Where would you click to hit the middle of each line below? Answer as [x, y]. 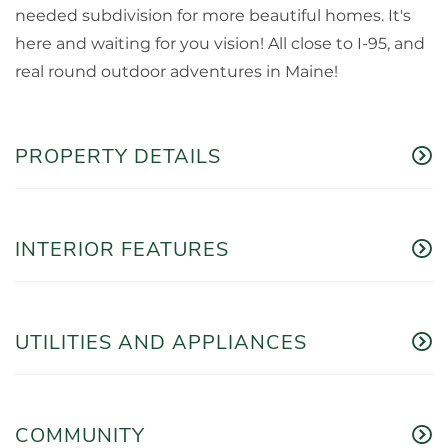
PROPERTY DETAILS [118, 156]
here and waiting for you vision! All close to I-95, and [220, 43]
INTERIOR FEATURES [122, 249]
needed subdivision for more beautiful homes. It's [213, 15]
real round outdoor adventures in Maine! [176, 71]
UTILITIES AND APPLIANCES [161, 342]
